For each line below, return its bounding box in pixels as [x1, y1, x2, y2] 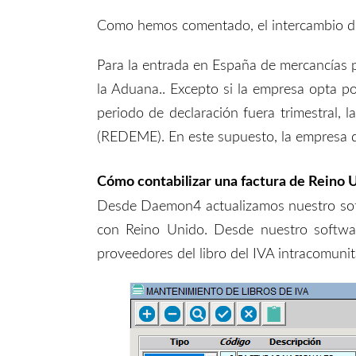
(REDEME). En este [97, 130, 218, 145]
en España [193, 58, 261, 73]
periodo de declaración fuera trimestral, [97, 106, 346, 121]
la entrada [128, 58, 194, 73]
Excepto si [169, 82, 238, 97]
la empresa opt [237, 82, 330, 97]
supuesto [218, 130, 274, 145]
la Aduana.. [97, 82, 170, 97]
